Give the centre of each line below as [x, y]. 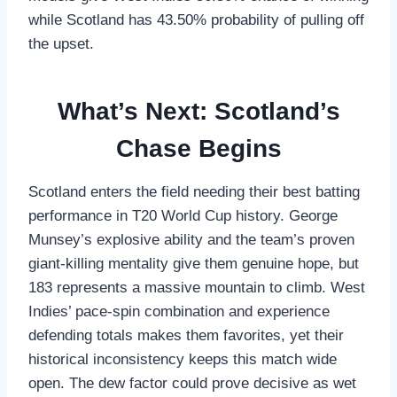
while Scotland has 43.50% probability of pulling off [196, 19]
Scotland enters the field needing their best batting [194, 191]
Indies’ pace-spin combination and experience [179, 311]
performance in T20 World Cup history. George [183, 215]
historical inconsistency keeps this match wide [183, 359]
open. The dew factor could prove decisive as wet [192, 383]
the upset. [61, 43]
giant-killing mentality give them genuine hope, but [194, 263]
